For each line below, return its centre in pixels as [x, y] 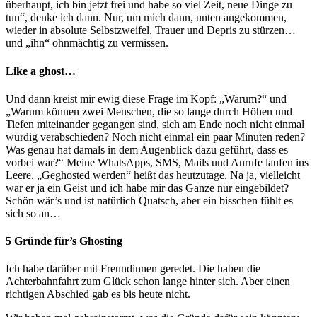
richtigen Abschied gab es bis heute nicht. [98, 294]
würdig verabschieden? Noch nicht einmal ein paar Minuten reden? [155, 137]
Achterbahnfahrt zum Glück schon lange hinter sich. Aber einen [148, 282]
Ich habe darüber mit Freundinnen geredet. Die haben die [133, 269]
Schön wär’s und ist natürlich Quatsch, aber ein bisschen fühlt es [149, 200]
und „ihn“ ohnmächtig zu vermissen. [87, 43]
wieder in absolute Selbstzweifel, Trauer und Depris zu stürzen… [151, 30]
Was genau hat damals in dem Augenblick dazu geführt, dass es [147, 149]
